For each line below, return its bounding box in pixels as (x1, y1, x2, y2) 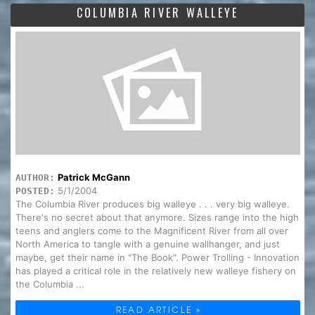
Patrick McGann (57, 171, 130, 183)
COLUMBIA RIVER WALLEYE (76, 4, 239, 21)
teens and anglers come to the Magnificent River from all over (15, 224, 288, 236)
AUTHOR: (15, 172, 55, 183)
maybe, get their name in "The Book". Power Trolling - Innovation (15, 251, 300, 263)
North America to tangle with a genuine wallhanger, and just (15, 238, 280, 250)
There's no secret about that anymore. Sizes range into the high (15, 211, 299, 223)
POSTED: (15, 185, 55, 196)
